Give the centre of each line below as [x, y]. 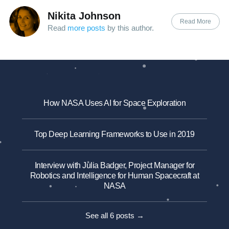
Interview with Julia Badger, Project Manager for [114, 165]
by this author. [129, 28]
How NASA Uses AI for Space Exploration [114, 103]
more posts [86, 28]
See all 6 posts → [114, 215]
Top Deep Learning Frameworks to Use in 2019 [114, 134]
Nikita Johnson [84, 16]
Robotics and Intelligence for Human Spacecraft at [114, 175]
